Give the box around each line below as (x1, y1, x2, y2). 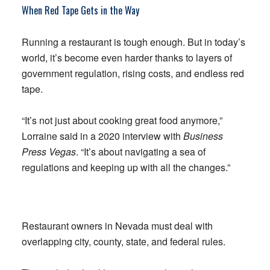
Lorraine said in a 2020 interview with (21, 128, 183, 143)
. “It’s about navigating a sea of (75, 144, 206, 159)
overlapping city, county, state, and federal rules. (21, 234, 225, 248)
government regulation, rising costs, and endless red (21, 66, 244, 80)
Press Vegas (21, 144, 76, 159)
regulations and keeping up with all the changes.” (21, 160, 230, 174)
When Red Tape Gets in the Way (21, 2, 139, 17)
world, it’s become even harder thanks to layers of (21, 50, 232, 64)
